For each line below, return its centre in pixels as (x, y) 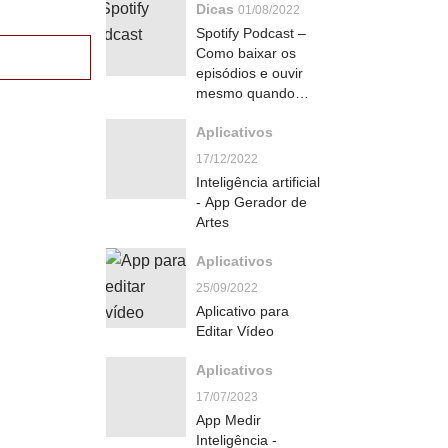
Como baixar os (246, 53)
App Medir (228, 420)
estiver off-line (240, 113)
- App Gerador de (251, 202)
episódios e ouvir (249, 73)
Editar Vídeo (235, 331)
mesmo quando (245, 93)
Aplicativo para (242, 311)
